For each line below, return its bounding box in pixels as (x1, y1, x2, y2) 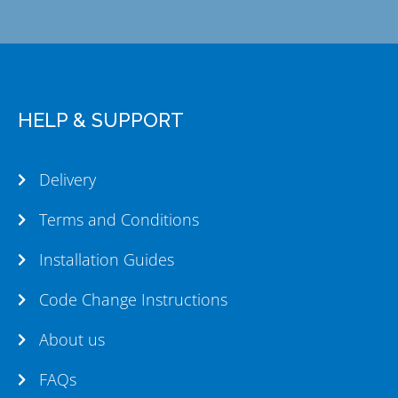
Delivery (38, 169, 96, 191)
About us (38, 329, 105, 351)
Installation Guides (38, 249, 174, 271)
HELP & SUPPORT (18, 108, 184, 132)
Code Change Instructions (38, 289, 227, 311)
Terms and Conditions (38, 209, 199, 231)
